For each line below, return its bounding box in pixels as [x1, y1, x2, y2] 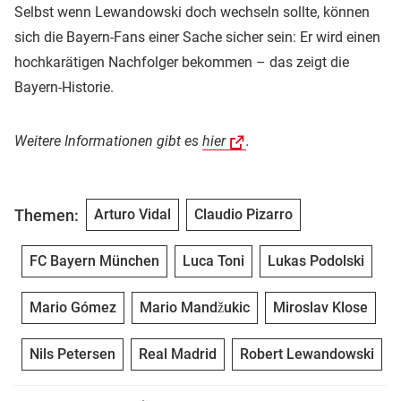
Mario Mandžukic [140, 299, 250, 317]
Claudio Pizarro [194, 206, 293, 224]
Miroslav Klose [273, 299, 368, 317]
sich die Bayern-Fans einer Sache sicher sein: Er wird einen [14, 29, 380, 47]
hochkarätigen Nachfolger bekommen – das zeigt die [14, 54, 349, 72]
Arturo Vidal [94, 206, 171, 224]
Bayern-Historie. [14, 79, 114, 97]
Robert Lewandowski [240, 346, 374, 363]
